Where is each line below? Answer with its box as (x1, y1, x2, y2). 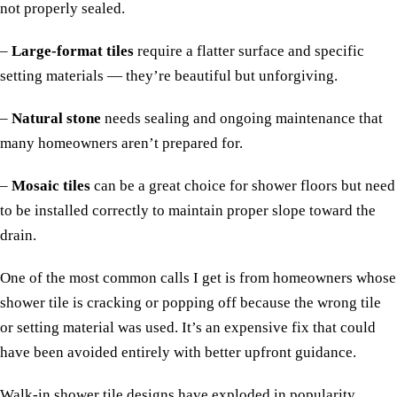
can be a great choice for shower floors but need (90, 177, 395, 195)
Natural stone (12, 110, 101, 128)
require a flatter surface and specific (134, 43, 364, 60)
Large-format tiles (12, 43, 134, 60)
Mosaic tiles (12, 177, 90, 195)
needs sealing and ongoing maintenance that (101, 110, 383, 128)
